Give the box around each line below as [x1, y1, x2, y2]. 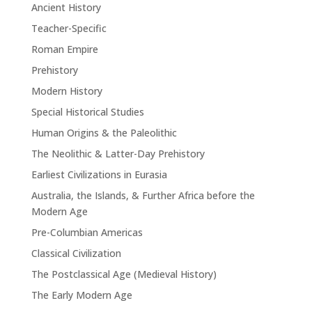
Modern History [31, 84, 102, 97]
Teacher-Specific [31, 21, 107, 35]
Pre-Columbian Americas [31, 225, 143, 239]
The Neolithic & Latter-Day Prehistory [31, 146, 205, 160]
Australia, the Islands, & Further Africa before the [31, 188, 255, 202]
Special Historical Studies [31, 104, 144, 118]
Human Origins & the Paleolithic [31, 125, 177, 139]
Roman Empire [31, 42, 98, 56]
